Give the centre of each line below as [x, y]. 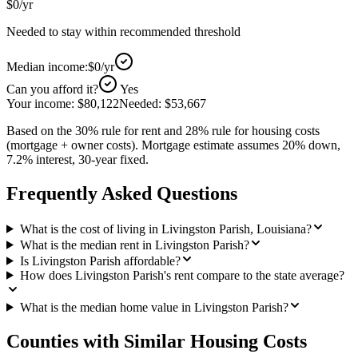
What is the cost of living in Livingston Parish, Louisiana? [165, 229]
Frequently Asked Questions [122, 193]
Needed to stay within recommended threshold [123, 31]
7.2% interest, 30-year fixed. [78, 159]
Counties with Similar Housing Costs [157, 341]
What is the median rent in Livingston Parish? [134, 245]
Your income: [42, 103]
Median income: [47, 66]
